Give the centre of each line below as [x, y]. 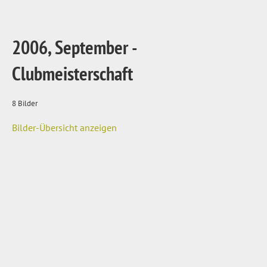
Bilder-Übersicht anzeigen [64, 128]
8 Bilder [25, 103]
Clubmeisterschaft [72, 73]
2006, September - [74, 47]
